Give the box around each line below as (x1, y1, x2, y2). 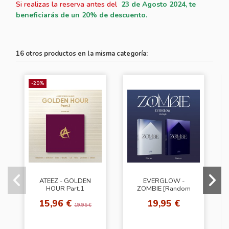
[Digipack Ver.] (43, 192, 87, 201)
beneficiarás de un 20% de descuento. (16, 10, 148, 20)
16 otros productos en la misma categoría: (16, 49, 148, 58)
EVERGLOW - (143, 176, 185, 186)
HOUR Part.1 (46, 184, 85, 194)
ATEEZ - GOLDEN (39, 176, 91, 186)
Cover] (153, 192, 174, 201)
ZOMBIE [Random (136, 184, 191, 194)
